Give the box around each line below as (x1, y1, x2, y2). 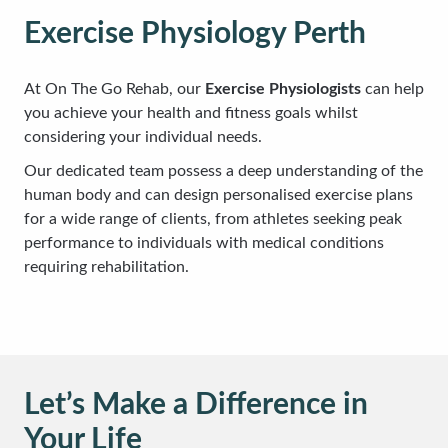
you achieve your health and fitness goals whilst (24, 105, 358, 121)
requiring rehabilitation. (24, 259, 189, 275)
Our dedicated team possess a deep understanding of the (24, 163, 423, 179)
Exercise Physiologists (205, 81, 361, 97)
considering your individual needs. (24, 129, 262, 145)
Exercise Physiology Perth (24, 19, 366, 49)
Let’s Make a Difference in (24, 390, 368, 420)
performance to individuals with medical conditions (24, 235, 384, 251)
